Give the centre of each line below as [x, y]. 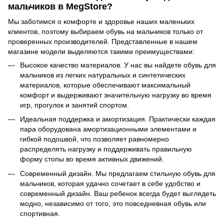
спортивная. [40, 213]
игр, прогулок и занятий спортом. [74, 105]
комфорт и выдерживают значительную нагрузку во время [116, 95]
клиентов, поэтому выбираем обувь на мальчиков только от [105, 31]
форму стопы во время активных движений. [92, 159]
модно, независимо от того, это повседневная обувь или [113, 203]
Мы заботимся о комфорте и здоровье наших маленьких [101, 21]
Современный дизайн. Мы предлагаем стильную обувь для [118, 173]
